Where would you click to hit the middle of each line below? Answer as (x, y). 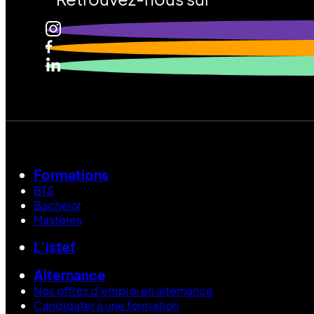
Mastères (58, 219)
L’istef (55, 246)
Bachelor (57, 205)
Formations (71, 174)
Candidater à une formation (106, 305)
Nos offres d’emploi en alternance (123, 290)
